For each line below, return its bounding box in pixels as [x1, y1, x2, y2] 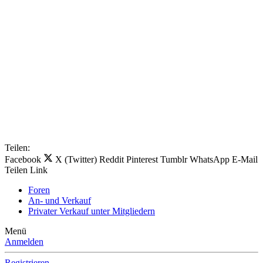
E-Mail [232, 154, 258, 165]
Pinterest [126, 154, 158, 165]
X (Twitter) [55, 154, 97, 165]
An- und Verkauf [28, 195, 91, 206]
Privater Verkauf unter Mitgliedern [28, 206, 155, 217]
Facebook [5, 154, 41, 165]
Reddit [99, 154, 124, 165]
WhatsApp [190, 154, 230, 165]
